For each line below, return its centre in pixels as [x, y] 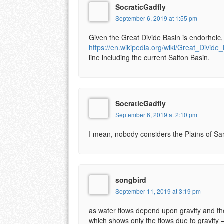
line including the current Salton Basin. [149, 58]
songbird [131, 180]
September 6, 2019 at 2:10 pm [156, 115]
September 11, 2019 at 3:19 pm [158, 191]
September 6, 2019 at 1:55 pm [156, 18]
